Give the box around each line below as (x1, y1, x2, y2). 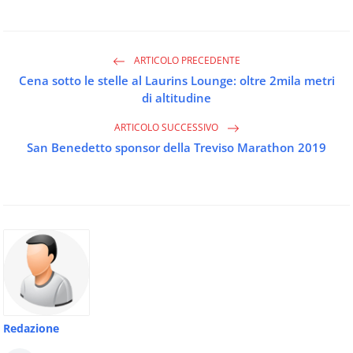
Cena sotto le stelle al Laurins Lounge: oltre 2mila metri (18, 72, 335, 88)
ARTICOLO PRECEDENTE (132, 54, 240, 68)
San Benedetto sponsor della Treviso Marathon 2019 (27, 139, 326, 155)
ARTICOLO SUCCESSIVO (113, 121, 221, 135)
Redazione (3, 320, 59, 336)
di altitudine (142, 89, 211, 106)
